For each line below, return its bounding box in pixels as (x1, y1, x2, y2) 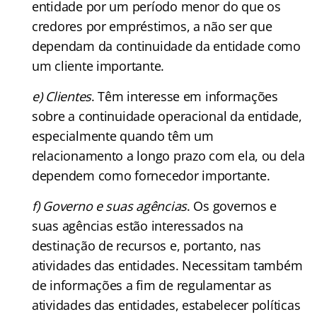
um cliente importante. (32, 57, 165, 74)
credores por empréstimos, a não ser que (32, 17, 272, 35)
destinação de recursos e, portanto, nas (32, 236, 261, 254)
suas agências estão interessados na (32, 217, 243, 234)
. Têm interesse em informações (91, 87, 278, 105)
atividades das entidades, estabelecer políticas (32, 296, 301, 313)
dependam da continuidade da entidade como (32, 37, 301, 54)
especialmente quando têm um (32, 127, 214, 144)
